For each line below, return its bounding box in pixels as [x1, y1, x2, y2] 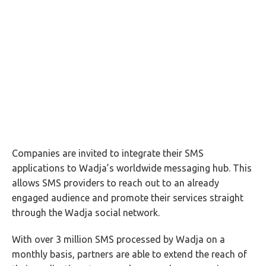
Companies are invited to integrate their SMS [12, 148, 204, 159]
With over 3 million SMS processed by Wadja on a [12, 234, 225, 245]
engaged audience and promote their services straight [12, 192, 243, 203]
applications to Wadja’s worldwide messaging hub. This [12, 163, 252, 173]
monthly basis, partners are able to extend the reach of [12, 249, 247, 259]
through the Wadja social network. [12, 207, 160, 218]
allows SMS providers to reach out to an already [12, 178, 219, 188]
